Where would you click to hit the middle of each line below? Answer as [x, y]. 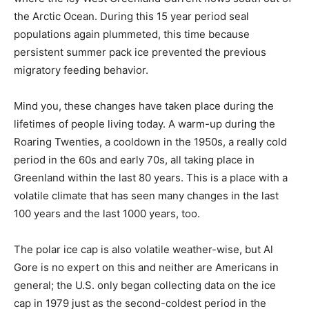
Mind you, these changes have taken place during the [144, 106]
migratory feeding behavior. [81, 70]
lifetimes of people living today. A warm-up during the [144, 124]
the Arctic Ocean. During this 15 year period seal [131, 17]
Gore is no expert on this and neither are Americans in [146, 268]
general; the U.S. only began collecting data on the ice [145, 286]
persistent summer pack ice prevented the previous [140, 52]
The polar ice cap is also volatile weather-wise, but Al [143, 250]
